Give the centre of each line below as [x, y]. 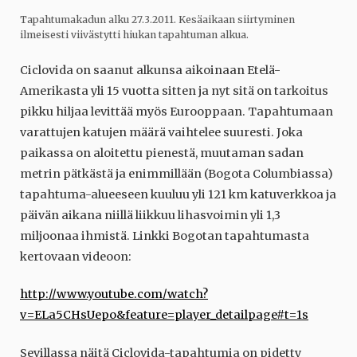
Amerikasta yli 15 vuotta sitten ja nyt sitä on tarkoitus [174, 90]
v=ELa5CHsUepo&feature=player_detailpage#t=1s [164, 315]
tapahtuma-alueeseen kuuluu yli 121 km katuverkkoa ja [178, 194]
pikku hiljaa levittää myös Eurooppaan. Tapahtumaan [177, 111]
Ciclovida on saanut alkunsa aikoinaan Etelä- [150, 70]
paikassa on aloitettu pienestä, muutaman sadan [162, 153]
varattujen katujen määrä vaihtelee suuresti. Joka [161, 132]
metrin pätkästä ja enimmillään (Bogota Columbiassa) [177, 173]
